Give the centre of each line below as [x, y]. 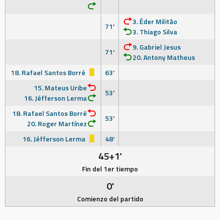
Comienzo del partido [110, 199]
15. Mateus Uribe [60, 88]
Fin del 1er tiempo [110, 169]
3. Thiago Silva [155, 32]
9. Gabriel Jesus [157, 47]
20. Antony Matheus [164, 57]
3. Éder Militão [155, 21]
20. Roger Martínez [57, 124]
